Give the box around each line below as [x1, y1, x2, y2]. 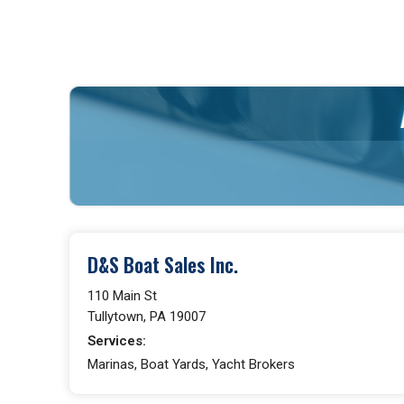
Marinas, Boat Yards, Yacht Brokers [87, 355, 295, 372]
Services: [87, 332, 146, 349]
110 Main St [87, 287, 157, 304]
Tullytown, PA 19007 [87, 308, 206, 325]
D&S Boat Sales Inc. [87, 250, 238, 279]
